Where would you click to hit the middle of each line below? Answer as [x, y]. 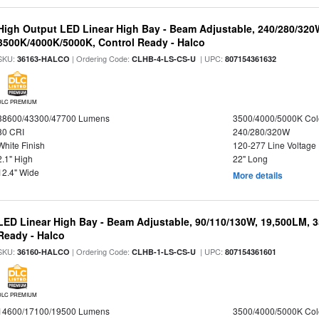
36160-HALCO [44, 252]
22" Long [250, 158]
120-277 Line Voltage [274, 145]
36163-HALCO [44, 59]
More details [257, 175]
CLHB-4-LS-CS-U [164, 59]
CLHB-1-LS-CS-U [164, 252]
